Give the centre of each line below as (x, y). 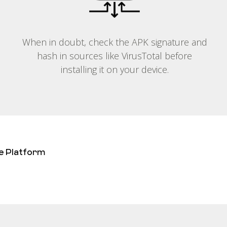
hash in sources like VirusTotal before (115, 56)
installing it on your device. (115, 69)
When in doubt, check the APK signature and (115, 42)
